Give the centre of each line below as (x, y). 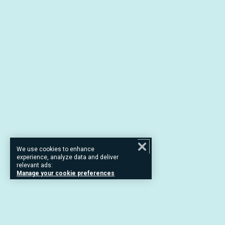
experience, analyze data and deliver (68, 157)
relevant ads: (35, 165)
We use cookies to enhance (55, 149)
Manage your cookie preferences (66, 173)
